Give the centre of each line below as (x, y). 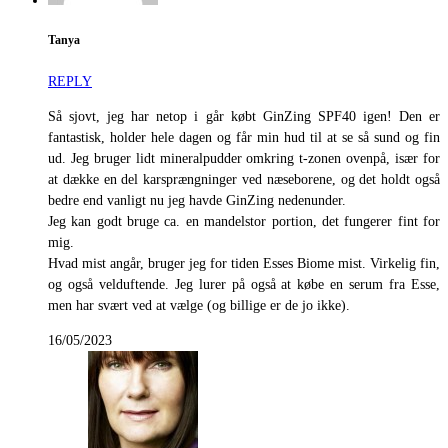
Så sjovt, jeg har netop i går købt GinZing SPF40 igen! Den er (244, 116)
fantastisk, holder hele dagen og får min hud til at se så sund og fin (244, 137)
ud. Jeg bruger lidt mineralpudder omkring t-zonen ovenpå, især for (244, 158)
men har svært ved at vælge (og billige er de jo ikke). (199, 305)
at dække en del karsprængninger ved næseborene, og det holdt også (244, 179)
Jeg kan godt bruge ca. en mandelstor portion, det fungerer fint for (244, 221)
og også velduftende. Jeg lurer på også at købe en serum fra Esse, (244, 284)
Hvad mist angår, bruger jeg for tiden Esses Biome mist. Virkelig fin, (244, 263)
